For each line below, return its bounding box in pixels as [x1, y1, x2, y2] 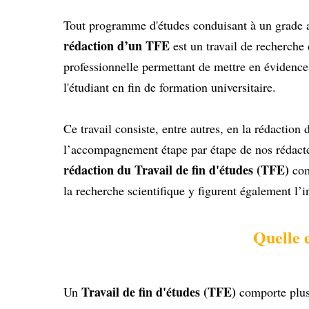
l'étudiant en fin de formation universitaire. [63, 79, 276, 96]
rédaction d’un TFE [63, 37, 173, 55]
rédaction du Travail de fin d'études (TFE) [63, 161, 292, 179]
